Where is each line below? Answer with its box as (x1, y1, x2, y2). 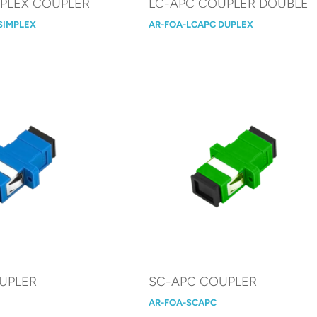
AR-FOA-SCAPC (149, 296, 217, 308)
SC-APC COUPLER (149, 273, 258, 289)
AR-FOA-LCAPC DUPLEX (149, 18, 254, 30)
